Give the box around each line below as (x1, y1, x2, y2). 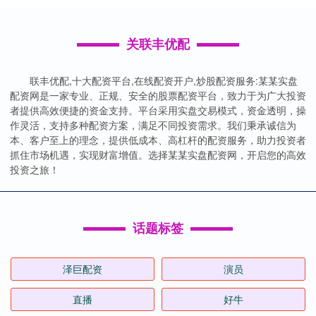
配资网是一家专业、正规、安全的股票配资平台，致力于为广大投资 (10, 88, 306, 102)
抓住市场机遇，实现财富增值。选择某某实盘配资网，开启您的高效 (10, 147, 306, 162)
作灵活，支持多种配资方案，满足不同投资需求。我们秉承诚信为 (10, 118, 296, 132)
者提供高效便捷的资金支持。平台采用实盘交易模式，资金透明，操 (10, 103, 306, 117)
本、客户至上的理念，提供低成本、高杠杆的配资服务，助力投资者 (10, 133, 306, 147)
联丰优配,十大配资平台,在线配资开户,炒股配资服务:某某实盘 (30, 73, 298, 87)
